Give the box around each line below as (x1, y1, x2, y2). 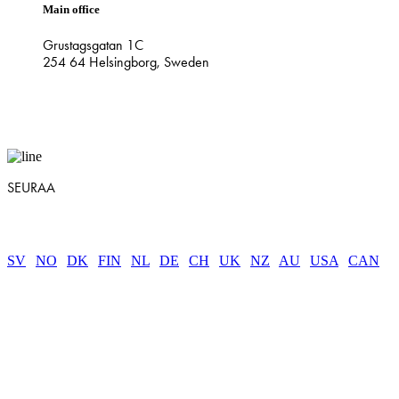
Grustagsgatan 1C (43, 37, 143, 54)
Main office (43, 3, 100, 17)
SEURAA (7, 179, 55, 197)
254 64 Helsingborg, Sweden (43, 53, 209, 71)
